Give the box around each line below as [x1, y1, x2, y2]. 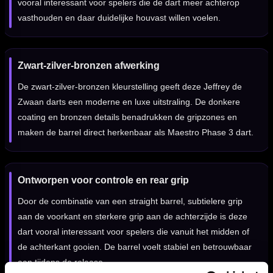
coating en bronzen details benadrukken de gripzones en [18, 112, 237, 122]
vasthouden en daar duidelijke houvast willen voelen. [18, 13, 221, 23]
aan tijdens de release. [18, 257, 105, 268]
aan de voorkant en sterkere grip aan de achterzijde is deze [18, 211, 247, 222]
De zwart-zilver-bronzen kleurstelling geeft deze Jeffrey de [18, 82, 242, 92]
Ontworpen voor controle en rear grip [18, 175, 189, 186]
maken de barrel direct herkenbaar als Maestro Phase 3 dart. [18, 127, 253, 138]
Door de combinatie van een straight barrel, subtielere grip [18, 196, 243, 207]
